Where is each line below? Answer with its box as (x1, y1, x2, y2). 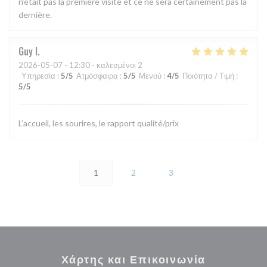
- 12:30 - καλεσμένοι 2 (63, 60, 142, 70)
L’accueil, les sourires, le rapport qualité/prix (18, 118, 179, 129)
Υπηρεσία (21, 71, 55, 81)
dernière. (18, 10, 52, 20)
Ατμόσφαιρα (76, 71, 118, 81)
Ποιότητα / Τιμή (182, 71, 234, 81)
